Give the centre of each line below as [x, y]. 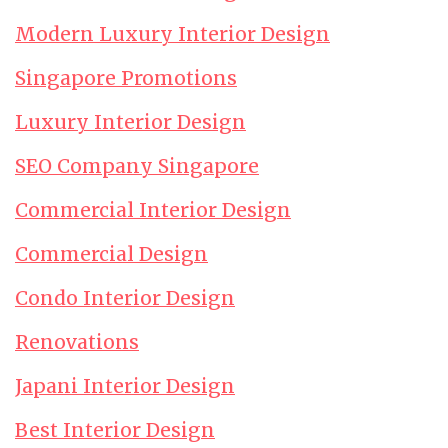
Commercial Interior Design [153, 210]
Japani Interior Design [125, 386]
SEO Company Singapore [137, 166]
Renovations [77, 342]
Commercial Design [111, 254]
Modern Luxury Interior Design [172, 34]
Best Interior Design [115, 430]
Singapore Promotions [126, 78]
